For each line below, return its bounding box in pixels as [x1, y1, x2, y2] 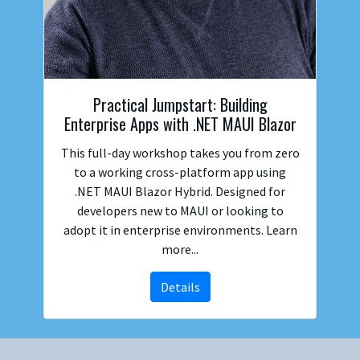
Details [160, 279, 200, 296]
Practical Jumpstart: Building [92, 92, 268, 117]
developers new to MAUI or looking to [76, 202, 284, 219]
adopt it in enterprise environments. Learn [63, 222, 297, 239]
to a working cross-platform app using [74, 164, 286, 181]
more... [162, 241, 198, 258]
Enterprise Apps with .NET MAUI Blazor [63, 112, 297, 137]
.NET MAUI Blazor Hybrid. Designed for [75, 183, 285, 200]
